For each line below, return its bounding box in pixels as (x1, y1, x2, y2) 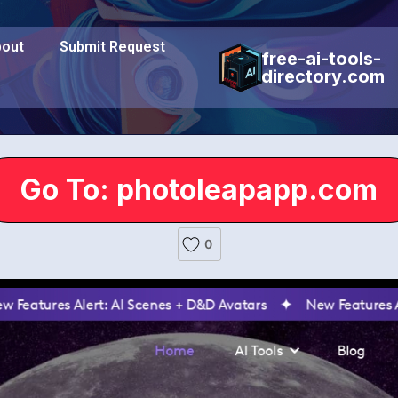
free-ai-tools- (261, 48, 382, 69)
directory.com (261, 66, 386, 87)
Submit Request (60, 38, 165, 55)
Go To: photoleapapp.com (20, 172, 378, 207)
